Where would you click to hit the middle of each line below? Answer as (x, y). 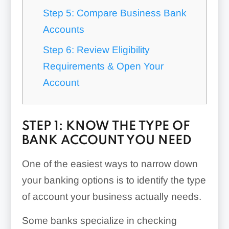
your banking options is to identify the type (114, 180)
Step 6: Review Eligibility (96, 50)
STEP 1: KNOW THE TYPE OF (106, 127)
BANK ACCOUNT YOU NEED (107, 141)
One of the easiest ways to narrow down (110, 164)
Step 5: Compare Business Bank (114, 13)
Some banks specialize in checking (99, 221)
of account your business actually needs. (111, 197)
